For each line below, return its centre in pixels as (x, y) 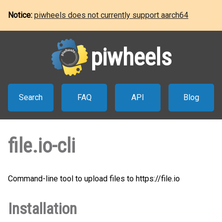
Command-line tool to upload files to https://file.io (94, 179)
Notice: (21, 15)
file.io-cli (42, 146)
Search (31, 97)
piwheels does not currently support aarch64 (111, 15)
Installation (42, 209)
